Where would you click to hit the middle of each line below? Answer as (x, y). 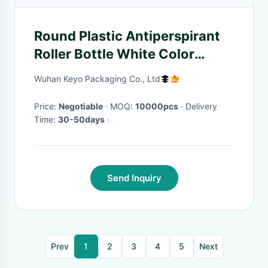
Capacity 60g (78, 72)
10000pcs (157, 106)
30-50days (81, 119)
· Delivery (182, 106)
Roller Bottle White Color (114, 54)
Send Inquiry (134, 178)
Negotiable (81, 106)
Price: (46, 106)
